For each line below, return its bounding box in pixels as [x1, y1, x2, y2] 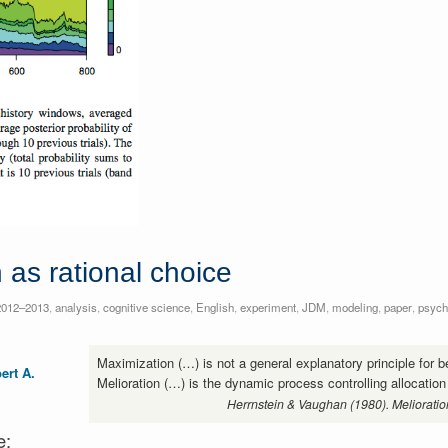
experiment [239, 298, 296, 315]
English [195, 298, 234, 315]
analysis [54, 298, 97, 315]
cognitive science [102, 298, 190, 315]
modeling [331, 298, 378, 315]
